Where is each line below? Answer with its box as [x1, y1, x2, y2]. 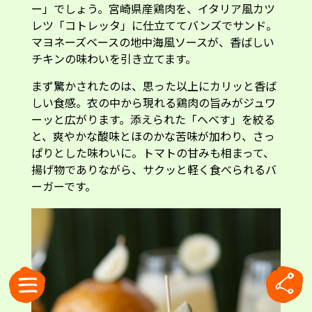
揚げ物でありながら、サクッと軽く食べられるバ [31, 160, 276, 178]
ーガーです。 [31, 177, 96, 194]
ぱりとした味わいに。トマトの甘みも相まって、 [31, 143, 274, 161]
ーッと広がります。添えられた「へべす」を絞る [31, 110, 275, 127]
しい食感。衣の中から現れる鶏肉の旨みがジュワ [31, 93, 276, 111]
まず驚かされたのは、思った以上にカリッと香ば [31, 77, 276, 94]
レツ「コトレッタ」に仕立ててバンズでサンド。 [31, 16, 277, 33]
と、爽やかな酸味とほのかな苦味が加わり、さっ [31, 127, 275, 144]
